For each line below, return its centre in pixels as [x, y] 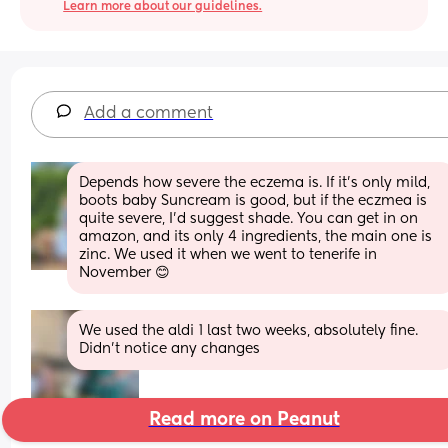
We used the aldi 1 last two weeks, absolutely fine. [249, 330]
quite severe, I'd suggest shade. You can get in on [249, 218]
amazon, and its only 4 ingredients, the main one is [256, 236]
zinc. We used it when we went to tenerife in [228, 254]
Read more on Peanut [244, 419]
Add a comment [149, 113]
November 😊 [125, 272]
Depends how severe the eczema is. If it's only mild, [255, 182]
